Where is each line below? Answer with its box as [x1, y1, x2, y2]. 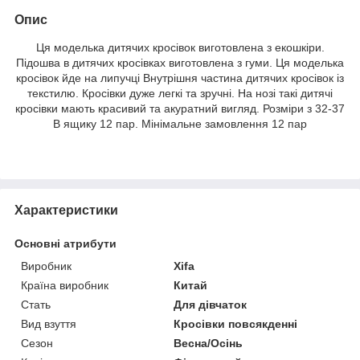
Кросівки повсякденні [174, 317, 298, 330]
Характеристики [14, 202, 118, 217]
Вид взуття [21, 317, 76, 330]
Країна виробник [21, 278, 108, 292]
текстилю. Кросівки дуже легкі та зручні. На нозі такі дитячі [27, 86, 333, 100]
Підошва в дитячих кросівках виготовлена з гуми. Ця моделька [16, 55, 344, 69]
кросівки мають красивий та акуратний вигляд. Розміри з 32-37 [15, 101, 345, 115]
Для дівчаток [174, 297, 247, 311]
